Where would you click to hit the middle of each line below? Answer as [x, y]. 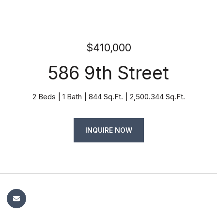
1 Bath [72, 97]
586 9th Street [108, 73]
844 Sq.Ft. [106, 97]
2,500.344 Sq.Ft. [157, 97]
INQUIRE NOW [108, 130]
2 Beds [44, 97]
